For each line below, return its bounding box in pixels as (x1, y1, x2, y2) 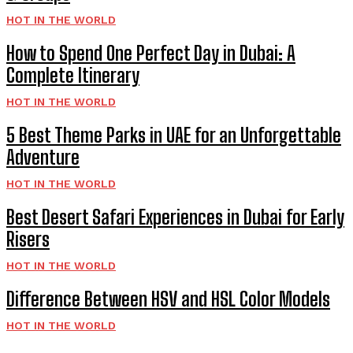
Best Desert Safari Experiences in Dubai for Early (6, 206, 344, 229)
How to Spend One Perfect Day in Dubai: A (6, 42, 295, 65)
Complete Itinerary (6, 64, 139, 87)
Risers (6, 228, 50, 251)
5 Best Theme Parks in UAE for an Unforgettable (6, 124, 341, 147)
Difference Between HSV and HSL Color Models (6, 288, 330, 311)
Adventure (6, 146, 80, 169)
